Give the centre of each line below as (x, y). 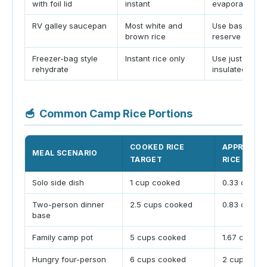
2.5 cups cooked (161, 205)
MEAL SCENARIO (65, 153)
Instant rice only (155, 58)
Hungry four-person (69, 260)
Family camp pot (63, 237)
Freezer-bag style (65, 58)
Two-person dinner (68, 205)
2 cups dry (242, 260)
